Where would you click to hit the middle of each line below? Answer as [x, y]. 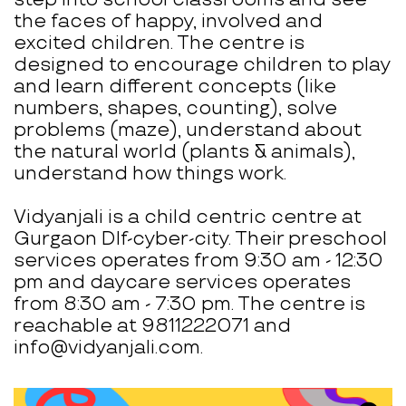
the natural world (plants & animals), [184, 152]
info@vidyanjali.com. [108, 348]
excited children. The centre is [159, 43]
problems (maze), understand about [188, 130]
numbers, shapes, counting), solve [175, 109]
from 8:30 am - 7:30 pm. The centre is [189, 304]
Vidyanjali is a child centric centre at [188, 217]
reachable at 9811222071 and [152, 326]
